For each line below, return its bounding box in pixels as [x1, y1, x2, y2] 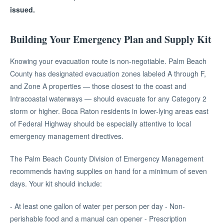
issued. [10, 4, 35, 14]
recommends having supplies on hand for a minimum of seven [10, 166, 207, 176]
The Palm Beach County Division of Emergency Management [10, 153, 203, 163]
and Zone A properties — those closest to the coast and [10, 81, 186, 91]
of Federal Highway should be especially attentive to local [10, 118, 191, 128]
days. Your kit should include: [10, 178, 102, 188]
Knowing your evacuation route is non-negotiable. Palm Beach [10, 56, 206, 66]
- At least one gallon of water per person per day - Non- [10, 201, 185, 211]
